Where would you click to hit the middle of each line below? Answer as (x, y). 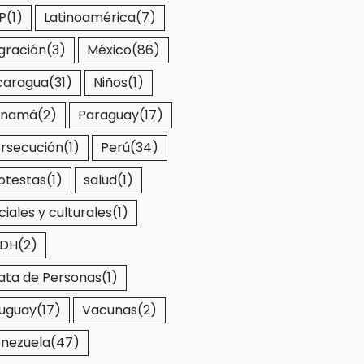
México (109, 50)
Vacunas (110, 310)
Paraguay (108, 115)
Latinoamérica (90, 17)
